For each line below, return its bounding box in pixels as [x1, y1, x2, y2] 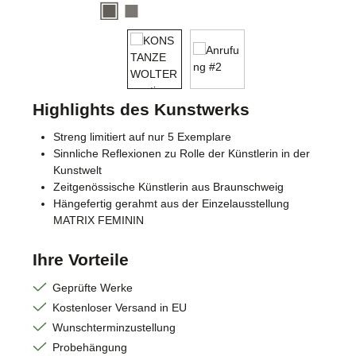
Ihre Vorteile [33, 250, 129, 269]
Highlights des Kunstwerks [33, 99, 250, 118]
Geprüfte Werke [52, 281, 133, 294]
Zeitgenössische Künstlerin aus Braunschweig [52, 180, 284, 194]
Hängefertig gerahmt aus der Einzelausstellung [52, 197, 289, 211]
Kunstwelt [52, 164, 102, 177]
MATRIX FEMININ [52, 214, 144, 227]
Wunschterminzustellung [52, 320, 176, 334]
